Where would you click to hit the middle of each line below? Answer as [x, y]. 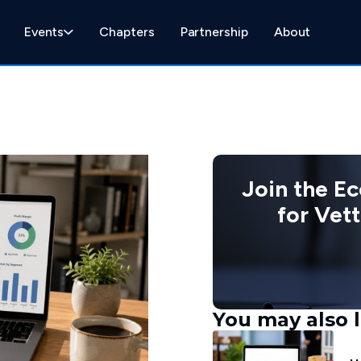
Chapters [127, 32]
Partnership [214, 32]
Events [44, 32]
